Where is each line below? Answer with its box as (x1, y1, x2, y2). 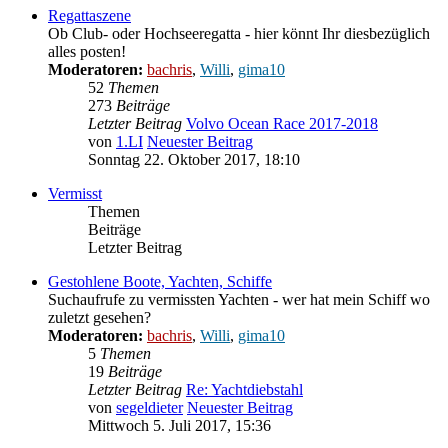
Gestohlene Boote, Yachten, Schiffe (48, 273, 272, 291)
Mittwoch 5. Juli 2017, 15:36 (88, 417, 271, 435)
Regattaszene (48, 7, 131, 25)
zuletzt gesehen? (48, 309, 151, 327)
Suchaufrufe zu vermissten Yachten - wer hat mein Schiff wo (48, 291, 430, 309)
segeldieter (116, 399, 183, 417)
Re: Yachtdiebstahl (186, 381, 303, 399)
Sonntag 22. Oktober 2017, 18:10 (88, 151, 300, 169)
